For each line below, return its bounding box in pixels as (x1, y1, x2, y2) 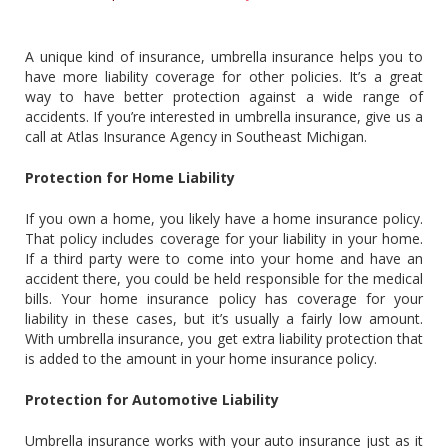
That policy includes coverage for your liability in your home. (25, 228, 423, 248)
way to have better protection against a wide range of (25, 86, 423, 106)
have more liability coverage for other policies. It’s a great (25, 66, 423, 86)
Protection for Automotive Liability (25, 389, 279, 409)
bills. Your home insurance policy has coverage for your (25, 288, 423, 308)
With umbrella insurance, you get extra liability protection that (25, 328, 423, 348)
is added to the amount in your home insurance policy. (25, 348, 377, 368)
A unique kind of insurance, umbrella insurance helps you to (25, 46, 423, 66)
